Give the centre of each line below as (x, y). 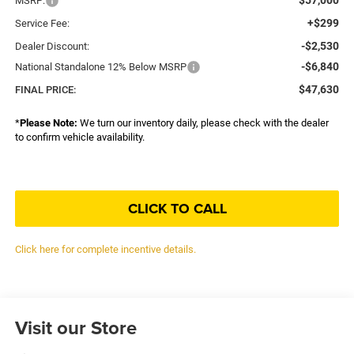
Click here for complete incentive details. (105, 249)
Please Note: (48, 122)
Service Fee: (42, 23)
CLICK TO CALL (177, 208)
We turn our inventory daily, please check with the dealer (203, 122)
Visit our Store (75, 327)
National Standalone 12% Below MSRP (100, 66)
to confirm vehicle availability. (79, 137)
